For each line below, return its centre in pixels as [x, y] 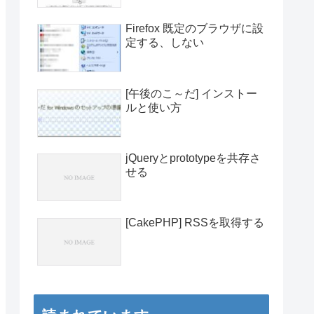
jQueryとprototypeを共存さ [193, 158]
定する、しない [165, 43]
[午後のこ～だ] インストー [191, 93]
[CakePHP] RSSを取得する [195, 222]
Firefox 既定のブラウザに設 [194, 29]
